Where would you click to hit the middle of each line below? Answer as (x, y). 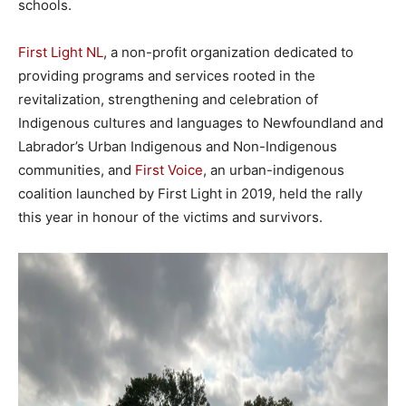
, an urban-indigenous (274, 170)
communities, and (77, 170)
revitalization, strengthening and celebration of (168, 99)
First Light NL (61, 52)
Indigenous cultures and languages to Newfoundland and (201, 123)
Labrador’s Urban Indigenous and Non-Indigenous (178, 146)
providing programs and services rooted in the (167, 76)
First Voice (169, 170)
